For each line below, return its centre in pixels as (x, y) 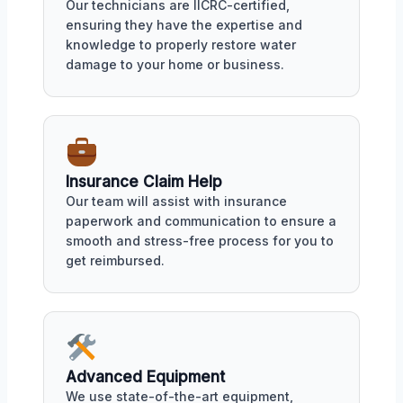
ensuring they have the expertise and (184, 24)
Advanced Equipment (145, 377)
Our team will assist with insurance (176, 201)
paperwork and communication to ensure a (201, 220)
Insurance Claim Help (144, 181)
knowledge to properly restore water (181, 44)
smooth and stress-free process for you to (200, 240)
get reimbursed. (115, 260)
